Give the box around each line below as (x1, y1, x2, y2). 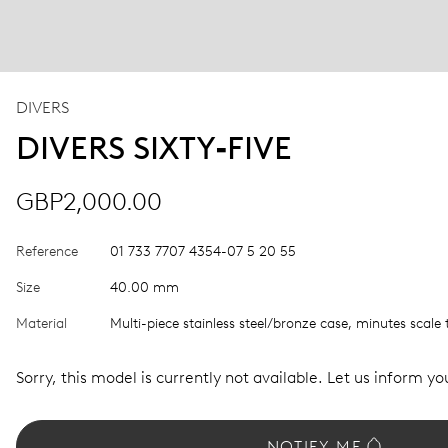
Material (16, 315, 67, 332)
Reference (16, 243, 78, 260)
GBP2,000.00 (16, 187, 162, 216)
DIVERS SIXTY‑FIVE (16, 129, 292, 167)
